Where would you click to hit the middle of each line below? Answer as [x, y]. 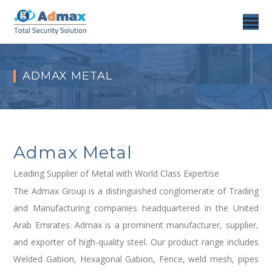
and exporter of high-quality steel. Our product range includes [136, 242]
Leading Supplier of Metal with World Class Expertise [117, 173]
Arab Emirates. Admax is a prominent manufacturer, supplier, [136, 225]
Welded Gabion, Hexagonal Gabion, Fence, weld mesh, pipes [136, 259]
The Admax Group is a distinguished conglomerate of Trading [136, 191]
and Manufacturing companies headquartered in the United [136, 208]
